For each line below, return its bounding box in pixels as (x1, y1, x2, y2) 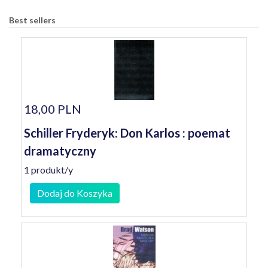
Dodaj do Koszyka (37, 187, 112, 199)
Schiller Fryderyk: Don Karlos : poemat (24, 126, 230, 140)
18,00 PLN (24, 102, 81, 116)
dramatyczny (24, 144, 96, 158)
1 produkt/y (24, 164, 73, 175)
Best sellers (9, 15, 56, 25)
